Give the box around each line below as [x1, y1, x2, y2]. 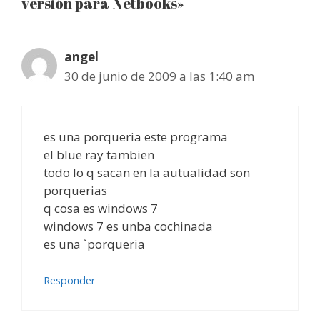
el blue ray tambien [44, 146, 154, 163]
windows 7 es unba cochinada [44, 217, 213, 234]
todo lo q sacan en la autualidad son [44, 164, 250, 181]
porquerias [44, 181, 107, 199]
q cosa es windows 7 [44, 199, 158, 216]
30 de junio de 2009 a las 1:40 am [64, 68, 254, 84]
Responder [44, 274, 96, 287]
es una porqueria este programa [44, 128, 228, 145]
